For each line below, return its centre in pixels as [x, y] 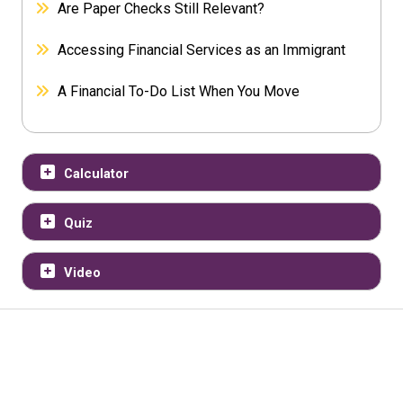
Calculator [97, 174]
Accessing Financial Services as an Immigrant [202, 50]
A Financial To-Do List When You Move [179, 92]
